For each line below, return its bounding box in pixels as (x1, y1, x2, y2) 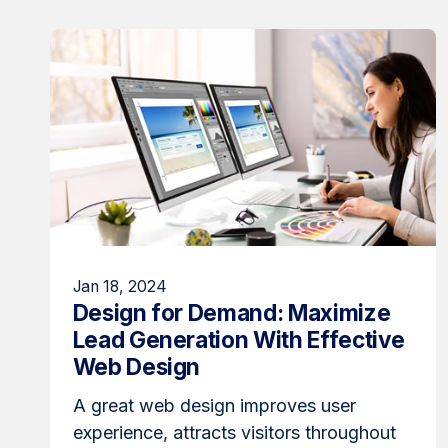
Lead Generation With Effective (72, 326, 405, 354)
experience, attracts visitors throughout (72, 421, 396, 443)
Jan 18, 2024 (72, 277, 167, 297)
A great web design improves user (72, 394, 356, 416)
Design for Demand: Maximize (72, 299, 391, 327)
